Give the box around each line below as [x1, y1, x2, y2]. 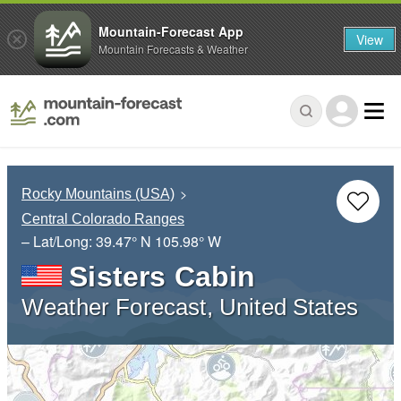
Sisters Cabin [69, 260, 256, 293]
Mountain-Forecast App [98, 21, 243, 40]
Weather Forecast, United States [21, 294, 358, 320]
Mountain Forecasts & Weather [98, 40, 248, 56]
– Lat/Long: [21, 230, 96, 252]
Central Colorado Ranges [21, 211, 184, 227]
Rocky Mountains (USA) [21, 186, 175, 202]
